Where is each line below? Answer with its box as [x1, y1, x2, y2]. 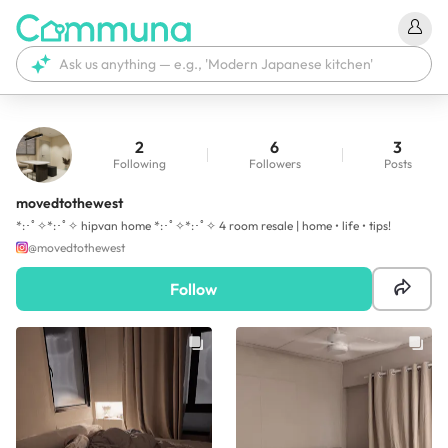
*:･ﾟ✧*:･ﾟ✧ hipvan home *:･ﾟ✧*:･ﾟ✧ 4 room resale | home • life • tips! [16, 217, 391, 233]
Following [112, 156, 166, 172]
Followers [248, 156, 301, 172]
